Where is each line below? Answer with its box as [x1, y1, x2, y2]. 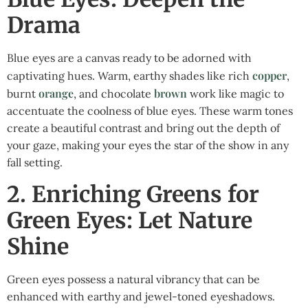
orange [38, 86, 74, 101]
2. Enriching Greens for [7, 180, 259, 208]
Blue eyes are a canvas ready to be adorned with [7, 51, 252, 65]
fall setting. [7, 155, 63, 170]
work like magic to [187, 87, 284, 101]
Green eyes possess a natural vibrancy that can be [7, 272, 260, 286]
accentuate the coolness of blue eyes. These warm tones [7, 104, 293, 118]
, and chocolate [74, 87, 154, 101]
